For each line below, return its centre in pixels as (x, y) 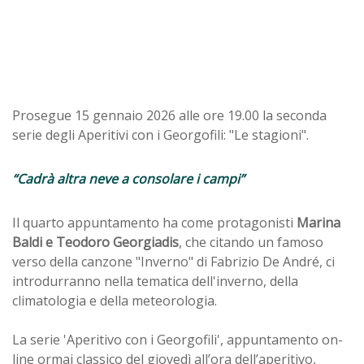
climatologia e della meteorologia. (115, 300)
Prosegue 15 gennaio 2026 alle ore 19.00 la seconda (169, 115)
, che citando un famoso (251, 242)
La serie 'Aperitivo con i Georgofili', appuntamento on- (178, 339)
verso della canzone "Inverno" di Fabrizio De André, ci (173, 261)
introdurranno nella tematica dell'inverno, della (155, 281)
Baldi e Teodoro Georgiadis (95, 242)
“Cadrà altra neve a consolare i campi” (128, 178)
